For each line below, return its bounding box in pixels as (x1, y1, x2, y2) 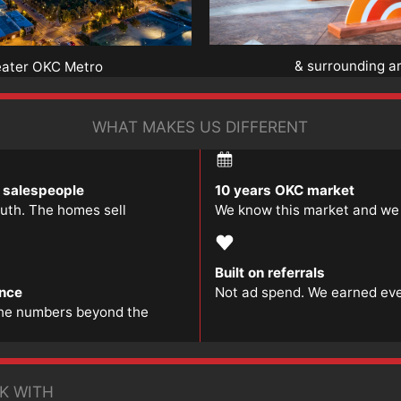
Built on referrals (215, 263, 326, 281)
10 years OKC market (215, 181, 355, 199)
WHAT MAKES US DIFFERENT (92, 117, 309, 137)
